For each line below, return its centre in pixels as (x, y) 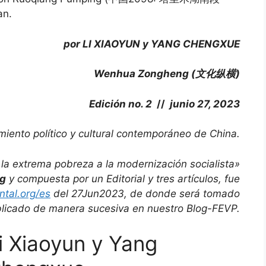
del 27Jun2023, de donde (115, 193)
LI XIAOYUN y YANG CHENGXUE (161, 44)
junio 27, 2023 (205, 104)
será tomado (208, 193)
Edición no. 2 (121, 104)
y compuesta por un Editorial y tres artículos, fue (123, 178)
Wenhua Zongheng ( (145, 74)
